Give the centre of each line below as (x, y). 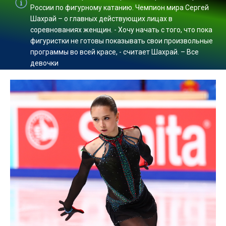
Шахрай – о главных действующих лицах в (101, 19)
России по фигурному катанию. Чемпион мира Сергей (120, 8)
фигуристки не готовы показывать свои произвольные (122, 41)
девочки (44, 63)
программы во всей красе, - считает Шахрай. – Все (115, 52)
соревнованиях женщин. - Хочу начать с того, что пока (121, 30)
